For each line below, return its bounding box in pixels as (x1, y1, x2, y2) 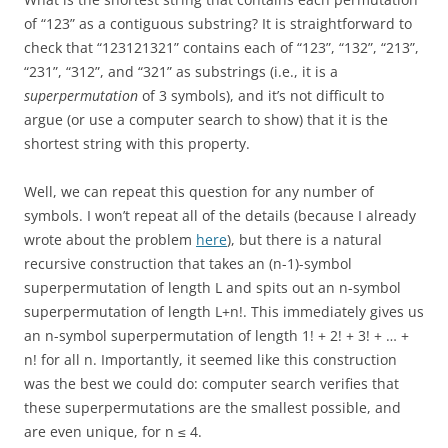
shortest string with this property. (24, 134, 250, 153)
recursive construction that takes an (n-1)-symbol (24, 254, 352, 273)
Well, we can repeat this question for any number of (24, 182, 374, 201)
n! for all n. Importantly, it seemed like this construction (24, 350, 397, 369)
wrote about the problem (24, 230, 196, 249)
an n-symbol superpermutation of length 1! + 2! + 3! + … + (24, 326, 409, 345)
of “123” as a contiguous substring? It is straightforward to (24, 14, 412, 33)
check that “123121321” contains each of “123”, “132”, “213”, (24, 38, 419, 57)
